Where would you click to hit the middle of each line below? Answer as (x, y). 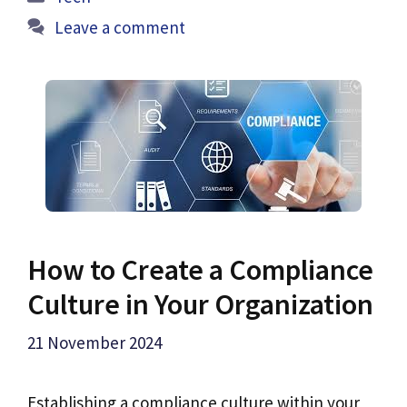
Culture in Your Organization (200, 304)
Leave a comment (120, 27)
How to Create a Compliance (200, 269)
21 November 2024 (94, 342)
